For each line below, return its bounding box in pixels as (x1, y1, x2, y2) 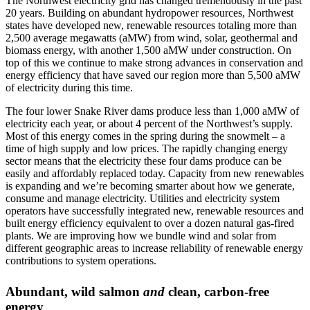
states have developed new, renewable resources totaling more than (6, 19, 297, 31)
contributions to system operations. (6, 254, 156, 266)
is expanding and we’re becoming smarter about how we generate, (6, 179, 295, 192)
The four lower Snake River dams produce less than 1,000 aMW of (6, 104, 299, 117)
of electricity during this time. (6, 81, 133, 93)
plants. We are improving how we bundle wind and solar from (6, 229, 276, 241)
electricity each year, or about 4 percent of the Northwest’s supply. (6, 117, 293, 129)
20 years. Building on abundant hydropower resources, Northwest (6, 6, 293, 19)
